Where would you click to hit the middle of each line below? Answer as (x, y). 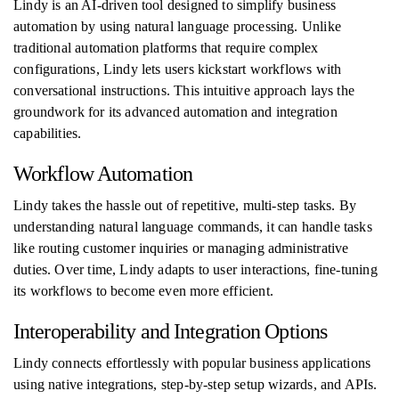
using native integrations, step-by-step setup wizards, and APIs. (195, 384)
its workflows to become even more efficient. (143, 291)
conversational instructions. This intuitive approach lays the (184, 90)
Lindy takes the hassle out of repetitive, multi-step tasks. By (185, 205)
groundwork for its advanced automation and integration (175, 112)
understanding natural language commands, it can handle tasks (193, 227)
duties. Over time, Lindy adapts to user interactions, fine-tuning (195, 269)
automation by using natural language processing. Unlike (177, 26)
